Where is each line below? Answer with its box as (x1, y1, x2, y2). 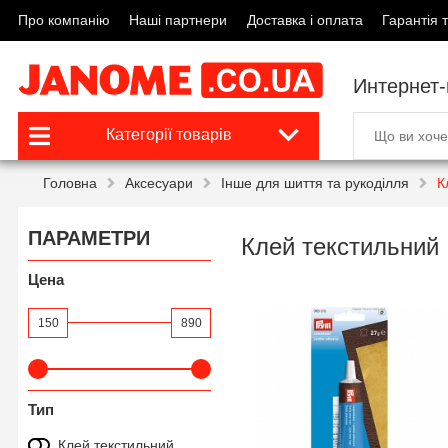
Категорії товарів (105, 126, 232, 143)
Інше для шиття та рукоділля (221, 175, 409, 191)
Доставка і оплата (246, 12, 363, 28)
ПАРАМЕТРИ (28, 227, 150, 249)
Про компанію (18, 12, 110, 28)
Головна (43, 175, 97, 191)
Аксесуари (125, 175, 193, 191)
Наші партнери (129, 12, 228, 28)
